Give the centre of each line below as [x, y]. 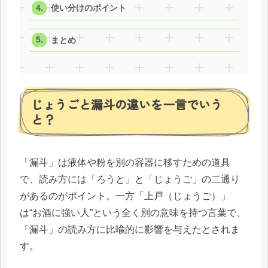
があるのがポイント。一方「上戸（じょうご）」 [125, 196]
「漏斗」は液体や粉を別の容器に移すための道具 [125, 162]
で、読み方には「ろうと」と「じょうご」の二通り [130, 179]
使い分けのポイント [89, 8]
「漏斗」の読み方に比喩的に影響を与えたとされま [130, 229]
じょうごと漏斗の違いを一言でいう [127, 105]
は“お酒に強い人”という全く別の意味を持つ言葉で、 [133, 212]
